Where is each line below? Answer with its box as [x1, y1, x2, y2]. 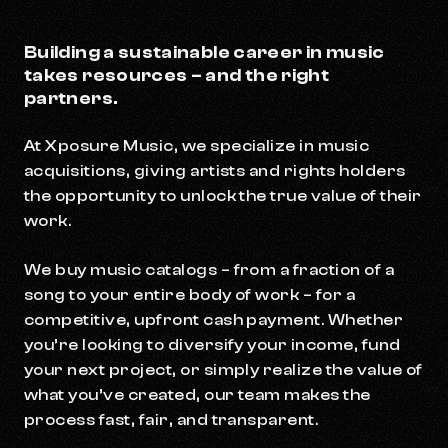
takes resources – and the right [24, 65, 330, 87]
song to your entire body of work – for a [24, 286, 356, 305]
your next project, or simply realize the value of [24, 361, 423, 380]
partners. [24, 88, 119, 110]
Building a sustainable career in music [24, 42, 385, 64]
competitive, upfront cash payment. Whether [24, 311, 404, 330]
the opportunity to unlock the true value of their [24, 187, 422, 206]
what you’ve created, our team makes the [24, 386, 371, 405]
